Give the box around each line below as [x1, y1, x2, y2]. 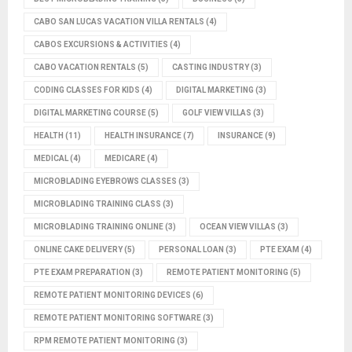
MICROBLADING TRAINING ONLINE [34, 222, 163, 232]
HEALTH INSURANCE [104, 131, 181, 141]
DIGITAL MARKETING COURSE [34, 108, 146, 118]
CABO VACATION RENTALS [34, 63, 136, 72]
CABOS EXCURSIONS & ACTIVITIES [34, 40, 168, 49]
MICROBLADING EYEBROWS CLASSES [34, 177, 177, 186]
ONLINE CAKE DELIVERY [34, 245, 123, 255]
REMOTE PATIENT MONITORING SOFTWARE [34, 313, 201, 323]
